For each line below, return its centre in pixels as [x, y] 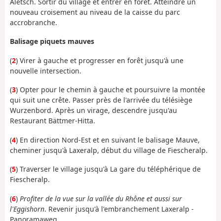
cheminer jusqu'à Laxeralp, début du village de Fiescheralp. [109, 150]
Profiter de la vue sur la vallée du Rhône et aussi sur [101, 198]
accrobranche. [34, 22]
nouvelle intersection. [46, 71]
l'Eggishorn [27, 209]
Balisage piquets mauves [52, 41]
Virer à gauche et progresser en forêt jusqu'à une [102, 60]
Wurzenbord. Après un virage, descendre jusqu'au [93, 110]
